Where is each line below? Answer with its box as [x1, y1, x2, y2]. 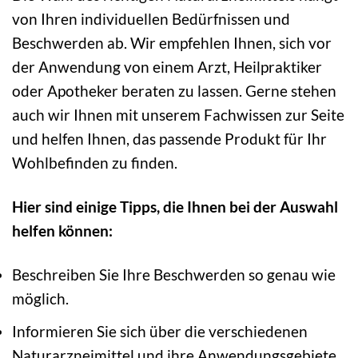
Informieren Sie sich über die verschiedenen [12, 322, 308, 341]
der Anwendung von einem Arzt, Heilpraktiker [12, 57, 322, 76]
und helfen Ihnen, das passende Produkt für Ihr [12, 129, 327, 148]
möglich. [12, 288, 69, 308]
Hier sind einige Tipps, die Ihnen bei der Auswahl [12, 197, 338, 216]
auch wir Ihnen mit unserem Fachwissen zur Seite [12, 105, 344, 124]
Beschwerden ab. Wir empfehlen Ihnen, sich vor [12, 33, 332, 52]
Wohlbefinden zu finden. [12, 153, 177, 172]
